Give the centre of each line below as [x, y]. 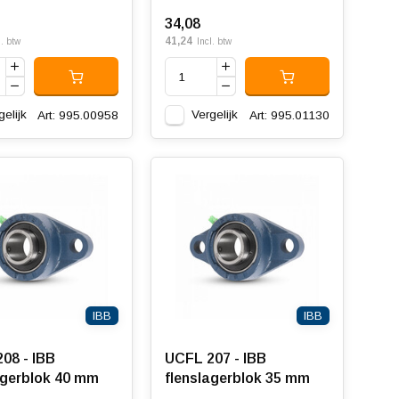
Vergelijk [214, 114]
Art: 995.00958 [77, 115]
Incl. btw [214, 41]
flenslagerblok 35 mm [237, 378]
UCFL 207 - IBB [215, 358]
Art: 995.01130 [289, 115]
